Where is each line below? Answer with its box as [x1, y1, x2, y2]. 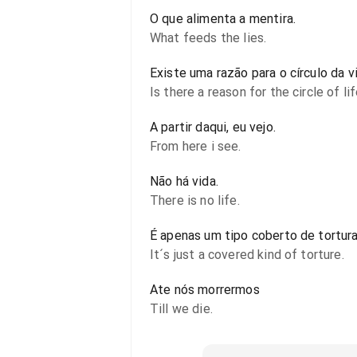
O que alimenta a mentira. [150, 11, 296, 26]
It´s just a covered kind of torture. [150, 247, 344, 262]
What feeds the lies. [150, 30, 267, 45]
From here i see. [150, 139, 241, 154]
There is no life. [150, 193, 240, 208]
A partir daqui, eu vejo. [150, 120, 276, 135]
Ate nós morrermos [150, 282, 260, 297]
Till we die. [150, 301, 213, 316]
